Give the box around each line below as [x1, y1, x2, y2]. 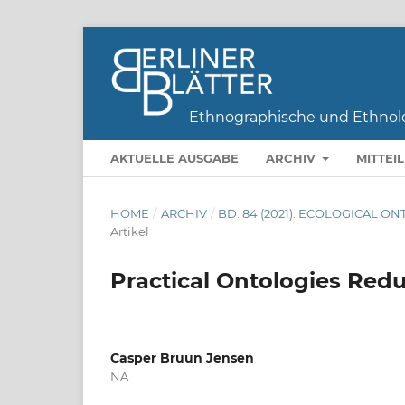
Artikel [110, 223, 149, 239]
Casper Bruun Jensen [110, 349, 254, 366]
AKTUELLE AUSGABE [110, 150, 239, 165]
